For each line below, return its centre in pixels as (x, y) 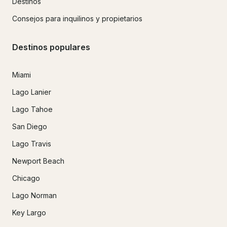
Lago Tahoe (32, 109)
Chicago (26, 178)
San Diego (30, 126)
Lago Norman (34, 195)
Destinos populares (51, 47)
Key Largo (29, 212)
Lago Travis (32, 143)
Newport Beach (38, 161)
